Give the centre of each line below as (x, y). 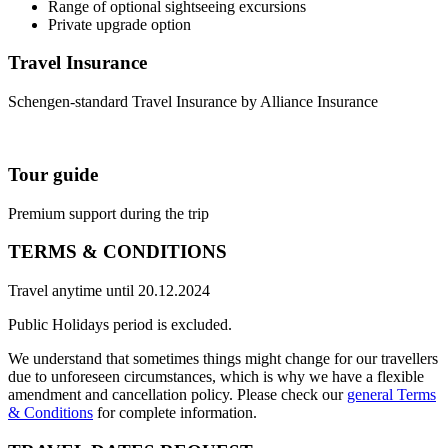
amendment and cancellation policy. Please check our (177, 394)
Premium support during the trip (108, 213)
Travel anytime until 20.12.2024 (109, 290)
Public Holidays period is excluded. (120, 324)
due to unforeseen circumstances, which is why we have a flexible (216, 376)
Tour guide (53, 174)
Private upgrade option (119, 24)
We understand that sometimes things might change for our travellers (223, 358)
